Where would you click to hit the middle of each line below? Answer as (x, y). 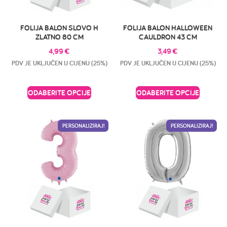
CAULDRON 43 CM (168, 36)
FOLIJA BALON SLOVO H (59, 27)
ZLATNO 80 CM (59, 36)
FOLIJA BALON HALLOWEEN (168, 27)
